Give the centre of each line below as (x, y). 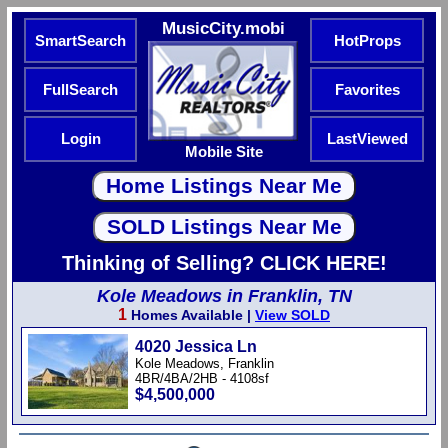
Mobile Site (223, 151)
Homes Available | (191, 315)
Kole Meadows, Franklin (204, 363)
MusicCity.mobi (223, 28)
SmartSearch (80, 41)
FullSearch (80, 90)
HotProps (367, 41)
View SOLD (292, 315)
